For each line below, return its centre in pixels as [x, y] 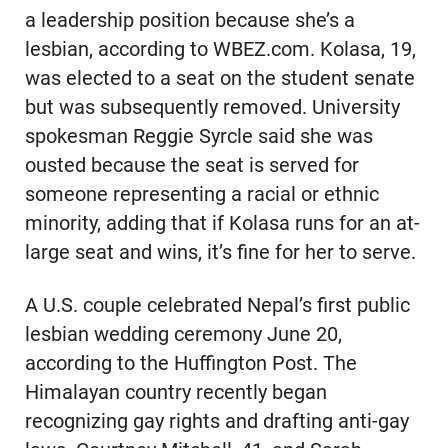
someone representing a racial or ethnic [201, 194]
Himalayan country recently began [175, 392]
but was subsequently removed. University [212, 107]
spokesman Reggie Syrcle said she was [198, 136]
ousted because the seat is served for [191, 165]
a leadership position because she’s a [189, 20]
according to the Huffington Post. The [190, 363]
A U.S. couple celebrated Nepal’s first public [217, 305]
